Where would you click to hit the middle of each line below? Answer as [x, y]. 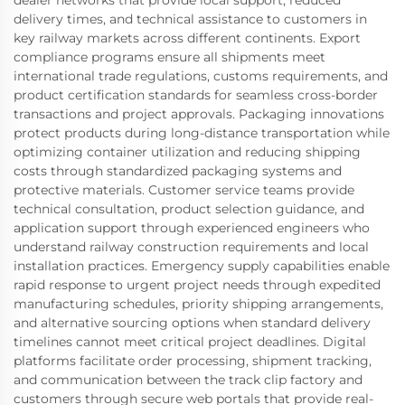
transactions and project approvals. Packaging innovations [199, 113]
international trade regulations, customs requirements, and [201, 75]
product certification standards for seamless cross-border [196, 94]
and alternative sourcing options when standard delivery [192, 322]
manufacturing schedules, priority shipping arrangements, [198, 303]
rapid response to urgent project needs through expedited [197, 284]
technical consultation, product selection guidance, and [189, 208]
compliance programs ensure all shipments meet [170, 57]
